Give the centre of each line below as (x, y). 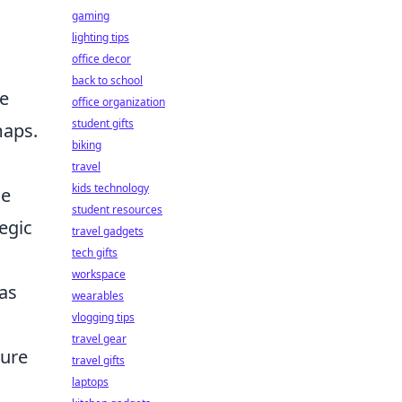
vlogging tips (103, 317)
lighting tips (100, 37)
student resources (117, 210)
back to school (107, 80)
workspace (99, 274)
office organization (118, 102)
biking (87, 145)
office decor (101, 59)
